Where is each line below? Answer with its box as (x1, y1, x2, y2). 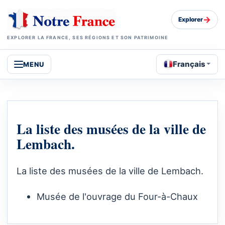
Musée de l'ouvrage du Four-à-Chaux (37, 191, 198, 202)
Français (173, 59, 206, 69)
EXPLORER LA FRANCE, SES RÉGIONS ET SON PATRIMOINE (7, 34, 169, 40)
